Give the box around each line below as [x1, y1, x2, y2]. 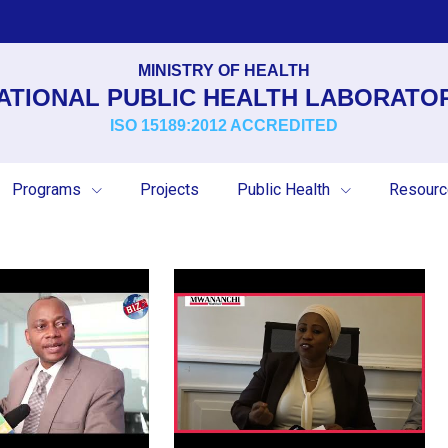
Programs [12, 180, 85, 199]
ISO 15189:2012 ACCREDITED [110, 117, 338, 134]
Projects [140, 180, 199, 199]
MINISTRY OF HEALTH [138, 62, 310, 79]
